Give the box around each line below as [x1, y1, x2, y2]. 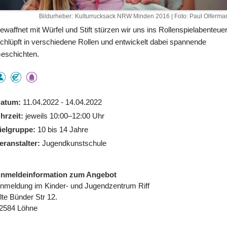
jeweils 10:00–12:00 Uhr [25, 111, 104, 120]
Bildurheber [39, 12, 71, 20]
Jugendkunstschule [42, 138, 106, 147]
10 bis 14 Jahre [37, 125, 88, 134]
